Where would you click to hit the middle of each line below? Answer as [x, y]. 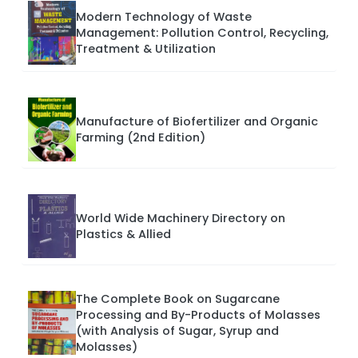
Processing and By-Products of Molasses [198, 315]
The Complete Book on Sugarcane [178, 299]
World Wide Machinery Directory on [181, 219]
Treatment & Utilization [146, 49]
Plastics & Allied [123, 235]
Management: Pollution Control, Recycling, [202, 33]
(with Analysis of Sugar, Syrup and [177, 331]
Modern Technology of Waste [164, 17]
